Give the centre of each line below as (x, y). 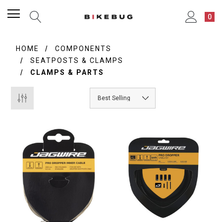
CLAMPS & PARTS (67, 72)
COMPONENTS (83, 49)
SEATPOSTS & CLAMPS (77, 60)
